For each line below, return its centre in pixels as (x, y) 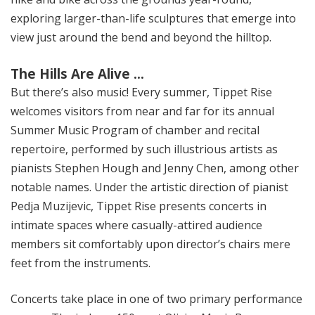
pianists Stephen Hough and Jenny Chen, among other (155, 168)
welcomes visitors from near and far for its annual (142, 111)
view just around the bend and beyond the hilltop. (141, 38)
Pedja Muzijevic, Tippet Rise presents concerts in (139, 206)
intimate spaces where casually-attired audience (136, 225)
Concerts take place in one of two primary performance (156, 299)
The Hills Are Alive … (77, 74)
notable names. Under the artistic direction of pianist (149, 187)
